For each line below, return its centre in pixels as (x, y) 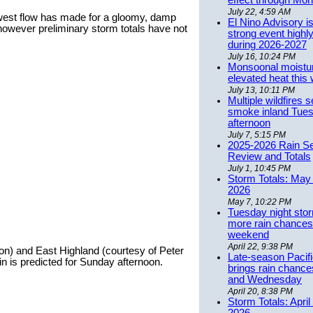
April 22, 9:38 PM (260, 247)
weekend (248, 235)
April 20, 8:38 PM (260, 292)
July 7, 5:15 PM (257, 135)
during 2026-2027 (267, 45)
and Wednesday (265, 280)
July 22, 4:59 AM (259, 12)
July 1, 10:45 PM (259, 169)
